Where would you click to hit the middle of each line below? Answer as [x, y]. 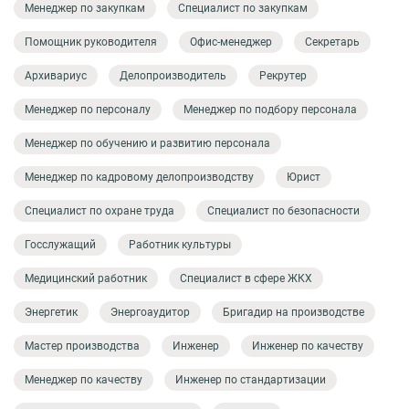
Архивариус [56, 75]
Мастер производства [82, 346]
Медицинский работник [86, 278]
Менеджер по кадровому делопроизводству [139, 177]
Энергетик [51, 312]
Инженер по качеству [308, 346]
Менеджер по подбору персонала [270, 109]
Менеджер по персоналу [88, 109]
